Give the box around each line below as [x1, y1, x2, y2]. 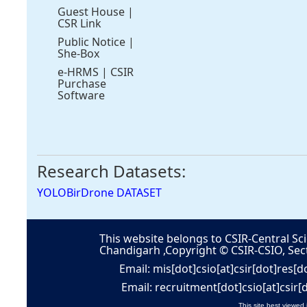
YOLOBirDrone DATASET [37, 184, 162, 200]
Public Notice [58, 34, 126, 49]
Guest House [58, 3, 125, 19]
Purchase [58, 75, 107, 91]
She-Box [58, 45, 100, 61]
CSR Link [58, 15, 102, 31]
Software [58, 87, 106, 103]
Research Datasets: [37, 159, 186, 182]
